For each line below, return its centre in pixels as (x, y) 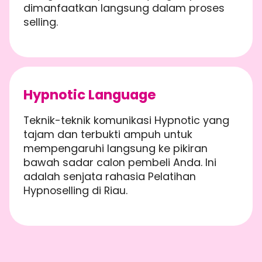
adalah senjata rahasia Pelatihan (110, 177)
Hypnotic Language (90, 95)
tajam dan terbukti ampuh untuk (108, 135)
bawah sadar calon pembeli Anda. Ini (120, 163)
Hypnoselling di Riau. (75, 191)
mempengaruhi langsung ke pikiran (116, 149)
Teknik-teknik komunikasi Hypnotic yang (126, 120)
